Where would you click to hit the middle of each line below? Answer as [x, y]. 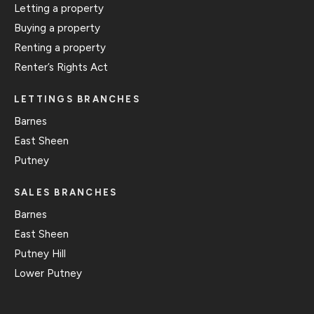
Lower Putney [48, 273]
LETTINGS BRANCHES [77, 99]
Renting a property [60, 48]
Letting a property [59, 8]
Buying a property [57, 28]
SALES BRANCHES [66, 192]
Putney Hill [40, 254]
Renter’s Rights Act [61, 67]
